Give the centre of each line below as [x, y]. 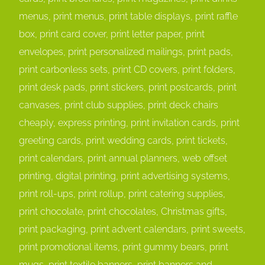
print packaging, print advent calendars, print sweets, [132, 230]
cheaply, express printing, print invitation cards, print [130, 123]
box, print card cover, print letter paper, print [112, 34]
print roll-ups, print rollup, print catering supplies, [122, 194]
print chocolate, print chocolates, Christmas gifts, [123, 212]
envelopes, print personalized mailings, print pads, [126, 52]
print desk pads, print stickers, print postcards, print [128, 88]
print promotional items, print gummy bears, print [124, 247]
